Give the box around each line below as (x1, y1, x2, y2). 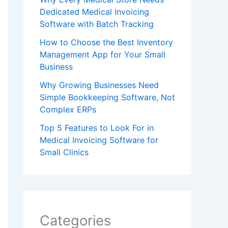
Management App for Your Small (40, 49, 165, 60)
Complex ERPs (40, 104, 96, 115)
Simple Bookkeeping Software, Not (40, 92, 175, 103)
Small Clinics (40, 147, 89, 158)
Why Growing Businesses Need (40, 80, 159, 91)
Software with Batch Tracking (40, 19, 154, 30)
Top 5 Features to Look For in (40, 123, 154, 133)
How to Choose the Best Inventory (40, 37, 173, 48)
